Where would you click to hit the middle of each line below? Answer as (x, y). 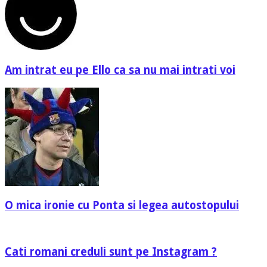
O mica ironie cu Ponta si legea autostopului (122, 206)
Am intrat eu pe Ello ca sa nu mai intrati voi (120, 70)
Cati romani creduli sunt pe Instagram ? (111, 252)
